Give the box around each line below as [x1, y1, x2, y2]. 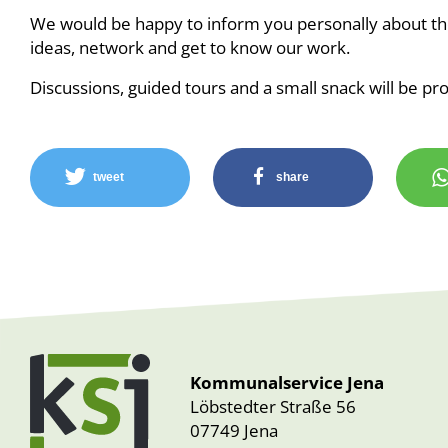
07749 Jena [190, 419, 278, 443]
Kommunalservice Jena [190, 371, 384, 395]
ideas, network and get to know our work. [30, 35, 350, 59]
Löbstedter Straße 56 [190, 395, 356, 419]
